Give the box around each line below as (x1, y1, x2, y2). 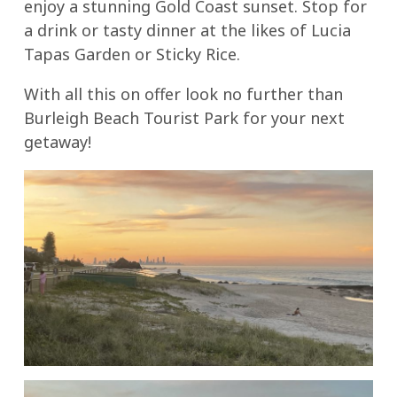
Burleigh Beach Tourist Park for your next (23, 106, 345, 128)
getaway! (23, 130, 91, 152)
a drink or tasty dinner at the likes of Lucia (23, 19, 351, 41)
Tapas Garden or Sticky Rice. (23, 43, 240, 65)
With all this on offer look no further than (23, 82, 343, 105)
